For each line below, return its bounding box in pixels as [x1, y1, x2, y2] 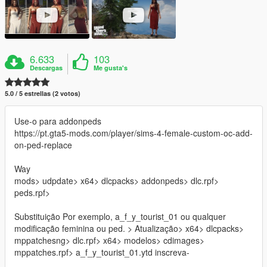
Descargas [30, 63, 63, 72]
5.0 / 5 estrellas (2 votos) [5, 88, 80, 98]
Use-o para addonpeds [14, 114, 101, 127]
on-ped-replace [14, 138, 72, 151]
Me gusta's [94, 63, 128, 72]
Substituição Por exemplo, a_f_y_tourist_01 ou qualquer [14, 210, 226, 222]
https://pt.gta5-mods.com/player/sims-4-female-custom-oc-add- [14, 126, 253, 139]
